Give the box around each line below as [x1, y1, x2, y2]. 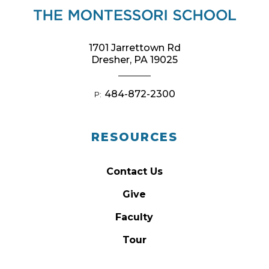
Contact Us [106, 166, 163, 177]
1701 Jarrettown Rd [88, 42, 181, 53]
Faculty [115, 211, 154, 223]
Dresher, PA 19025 [91, 54, 178, 65]
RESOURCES [91, 130, 178, 144]
